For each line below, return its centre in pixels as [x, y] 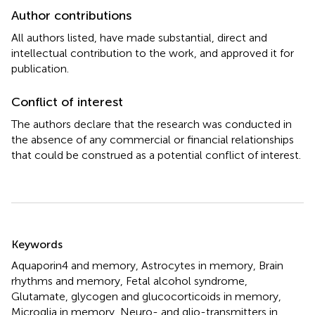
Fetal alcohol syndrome [185, 281]
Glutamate [38, 296]
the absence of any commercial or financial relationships [153, 140]
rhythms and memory [66, 281]
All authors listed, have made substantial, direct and [139, 38]
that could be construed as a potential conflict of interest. [156, 155]
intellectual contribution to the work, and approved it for [153, 53]
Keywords [37, 244]
